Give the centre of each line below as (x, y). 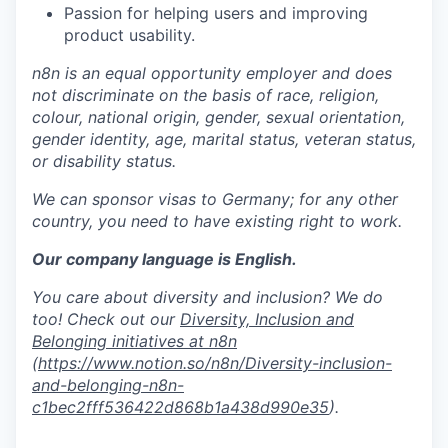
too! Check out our (106, 318)
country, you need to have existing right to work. (217, 220)
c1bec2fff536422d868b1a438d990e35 (180, 406)
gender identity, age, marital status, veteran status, (224, 138)
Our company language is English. (164, 258)
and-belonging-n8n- (108, 384)
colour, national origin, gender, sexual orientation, (218, 116)
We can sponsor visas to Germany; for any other (215, 198)
